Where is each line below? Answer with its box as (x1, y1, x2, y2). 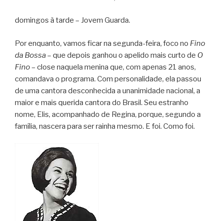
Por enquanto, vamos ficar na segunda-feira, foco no (15, 38, 190, 48)
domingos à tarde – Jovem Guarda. (15, 16, 130, 25)
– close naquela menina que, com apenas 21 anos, (30, 62, 196, 72)
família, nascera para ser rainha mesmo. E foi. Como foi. (15, 121, 195, 131)
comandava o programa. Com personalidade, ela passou (15, 74, 201, 83)
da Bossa (15, 50, 46, 60)
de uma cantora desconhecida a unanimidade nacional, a (15, 86, 200, 95)
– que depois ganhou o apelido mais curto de (46, 50, 197, 60)
